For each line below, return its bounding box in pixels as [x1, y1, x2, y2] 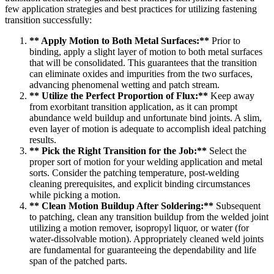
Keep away [208, 90, 254, 101]
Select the [207, 145, 246, 156]
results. [29, 134, 56, 145]
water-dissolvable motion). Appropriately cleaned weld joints [29, 233, 264, 244]
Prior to [209, 35, 240, 46]
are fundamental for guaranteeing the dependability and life [29, 244, 256, 255]
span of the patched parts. [29, 255, 127, 266]
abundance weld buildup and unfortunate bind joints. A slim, [29, 112, 262, 123]
